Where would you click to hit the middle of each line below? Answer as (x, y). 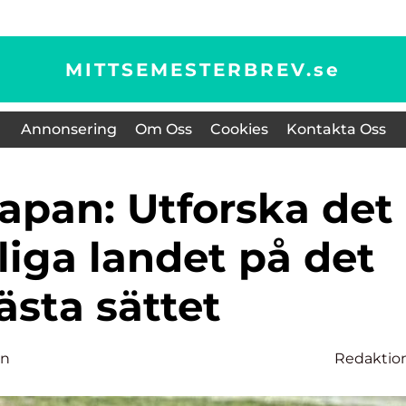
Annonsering (68, 129)
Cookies (239, 129)
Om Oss (163, 129)
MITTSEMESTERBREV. (189, 69)
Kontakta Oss (336, 129)
